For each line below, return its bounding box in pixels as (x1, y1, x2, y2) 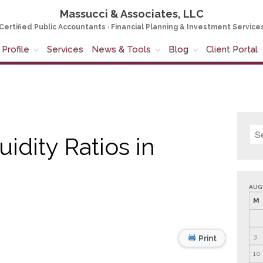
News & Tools (92, 44, 151, 55)
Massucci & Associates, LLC (59, 8, 204, 20)
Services (47, 44, 83, 55)
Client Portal (206, 44, 258, 55)
